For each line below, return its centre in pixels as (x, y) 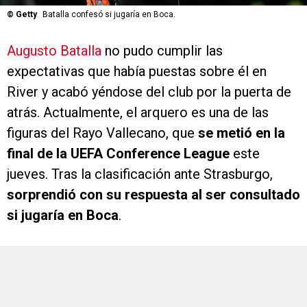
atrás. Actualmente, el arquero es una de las (138, 112)
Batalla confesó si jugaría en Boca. (109, 14)
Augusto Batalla (54, 50)
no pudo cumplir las (162, 50)
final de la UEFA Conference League (118, 153)
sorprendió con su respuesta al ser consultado (153, 194)
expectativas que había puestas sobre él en (137, 71)
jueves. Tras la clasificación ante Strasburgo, (140, 174)
